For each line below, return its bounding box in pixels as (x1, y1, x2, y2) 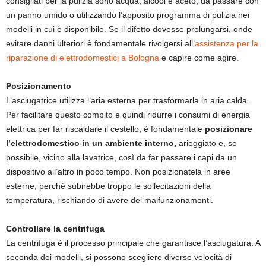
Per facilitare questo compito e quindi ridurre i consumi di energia (6, 110, 250, 120)
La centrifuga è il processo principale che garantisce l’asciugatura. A (6, 238, 260, 248)
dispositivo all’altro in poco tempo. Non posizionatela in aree (6, 167, 230, 177)
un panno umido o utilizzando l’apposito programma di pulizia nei (6, 10, 249, 20)
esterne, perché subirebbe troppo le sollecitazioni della (6, 181, 211, 191)
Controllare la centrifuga (6, 224, 104, 234)
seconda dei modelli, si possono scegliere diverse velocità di (6, 252, 232, 262)
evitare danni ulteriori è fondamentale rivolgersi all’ (6, 39, 195, 49)
